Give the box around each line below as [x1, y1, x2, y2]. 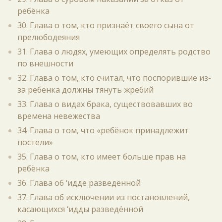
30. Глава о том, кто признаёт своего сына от [17, 20, 194, 31]
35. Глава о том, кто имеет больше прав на [17, 151, 186, 162]
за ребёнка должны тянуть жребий [17, 84, 154, 95]
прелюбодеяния [17, 32, 80, 43]
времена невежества [17, 111, 100, 121]
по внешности [17, 58, 73, 69]
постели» [17, 137, 53, 148]
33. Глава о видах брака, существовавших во [17, 99, 193, 110]
